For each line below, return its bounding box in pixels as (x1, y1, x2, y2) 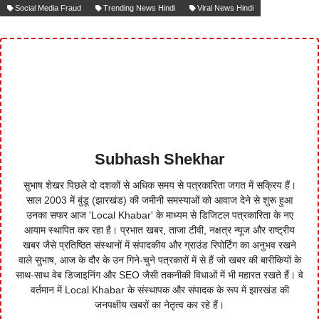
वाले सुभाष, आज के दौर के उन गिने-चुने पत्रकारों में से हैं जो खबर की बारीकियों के (18, 254, 301, 266)
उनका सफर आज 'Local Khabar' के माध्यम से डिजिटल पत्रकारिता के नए (26, 209, 293, 221)
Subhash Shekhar (94, 150, 225, 169)
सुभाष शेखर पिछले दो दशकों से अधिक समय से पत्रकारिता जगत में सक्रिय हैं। (23, 179, 296, 192)
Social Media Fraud (15, 4, 81, 13)
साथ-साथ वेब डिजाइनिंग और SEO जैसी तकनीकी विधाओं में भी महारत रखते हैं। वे (16, 269, 303, 281)
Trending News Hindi (103, 4, 175, 13)
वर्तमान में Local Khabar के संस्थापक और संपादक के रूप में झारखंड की (30, 284, 289, 296)
